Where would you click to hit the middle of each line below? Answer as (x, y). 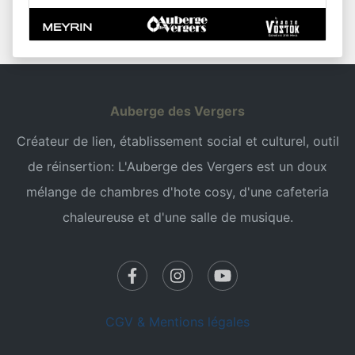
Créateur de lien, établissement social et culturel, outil (177, 141)
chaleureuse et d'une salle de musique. (177, 218)
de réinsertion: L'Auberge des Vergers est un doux (177, 167)
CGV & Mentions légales (177, 322)
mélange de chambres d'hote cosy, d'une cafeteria (177, 192)
